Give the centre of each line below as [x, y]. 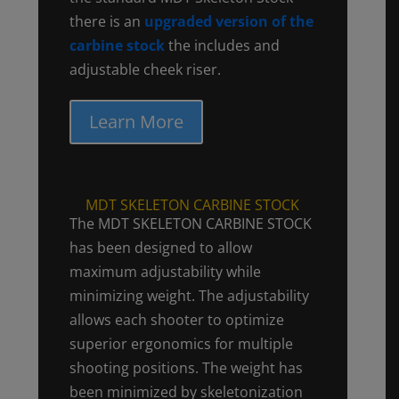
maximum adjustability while [165, 271]
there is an [106, 21]
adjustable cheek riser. [145, 69]
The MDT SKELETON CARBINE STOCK [190, 223]
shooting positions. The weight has [186, 367]
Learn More [136, 121]
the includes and [222, 45]
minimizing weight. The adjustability [189, 295]
